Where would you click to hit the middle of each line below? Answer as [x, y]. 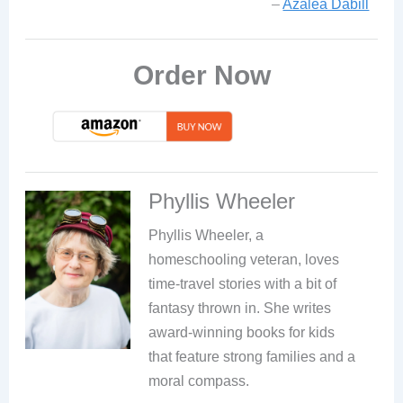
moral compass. [199, 381]
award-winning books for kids [242, 333]
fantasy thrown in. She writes [240, 309]
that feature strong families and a [252, 357]
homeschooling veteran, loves [244, 260]
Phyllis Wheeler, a [206, 236]
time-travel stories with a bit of [243, 284]
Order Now [201, 76]
